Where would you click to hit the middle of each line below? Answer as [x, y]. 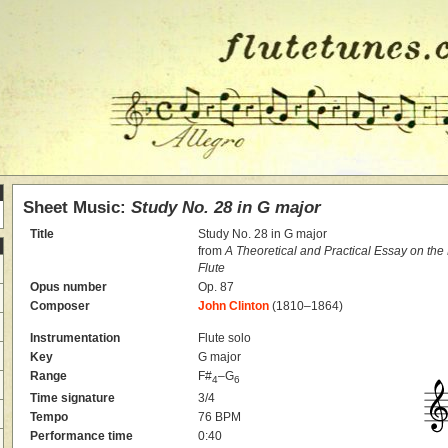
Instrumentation [75, 337]
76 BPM [220, 416]
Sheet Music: [77, 207]
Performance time [82, 435]
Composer [60, 305]
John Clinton [234, 305]
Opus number [69, 286]
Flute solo [225, 337]
